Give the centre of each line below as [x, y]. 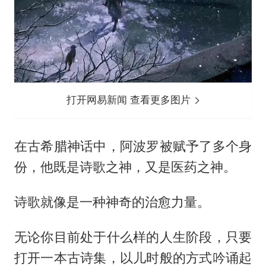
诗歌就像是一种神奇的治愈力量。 [112, 202]
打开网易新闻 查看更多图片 [130, 100]
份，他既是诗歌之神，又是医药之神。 [125, 167]
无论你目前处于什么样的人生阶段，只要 [133, 237]
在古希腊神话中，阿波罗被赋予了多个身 [133, 146]
